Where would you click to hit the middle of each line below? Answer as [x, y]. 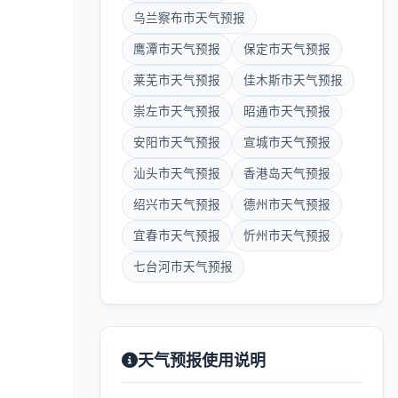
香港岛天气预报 [287, 173]
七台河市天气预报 [183, 267]
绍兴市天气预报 [177, 204]
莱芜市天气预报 [177, 80]
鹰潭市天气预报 [177, 49]
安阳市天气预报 [177, 142]
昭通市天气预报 [287, 111]
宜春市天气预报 [177, 235]
